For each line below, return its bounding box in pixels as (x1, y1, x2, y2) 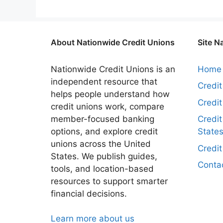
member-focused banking (51, 113, 154, 124)
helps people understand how (51, 89, 170, 99)
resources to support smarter (51, 176, 168, 186)
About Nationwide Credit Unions (51, 37, 175, 47)
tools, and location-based (51, 163, 154, 174)
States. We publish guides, (51, 151, 157, 161)
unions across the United (51, 138, 151, 149)
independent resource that (51, 76, 157, 87)
